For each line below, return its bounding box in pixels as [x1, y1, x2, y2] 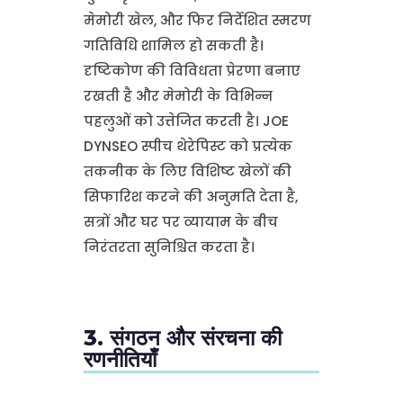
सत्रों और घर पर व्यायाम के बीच [83, 211, 278, 231]
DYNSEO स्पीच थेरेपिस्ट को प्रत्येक [83, 136, 292, 156]
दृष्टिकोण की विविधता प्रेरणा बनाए [83, 60, 300, 80]
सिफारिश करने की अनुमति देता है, [83, 186, 298, 206]
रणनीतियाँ [83, 345, 157, 372]
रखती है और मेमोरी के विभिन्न [83, 85, 273, 105]
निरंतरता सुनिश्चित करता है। [83, 237, 255, 256]
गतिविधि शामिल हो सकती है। [83, 35, 264, 55]
